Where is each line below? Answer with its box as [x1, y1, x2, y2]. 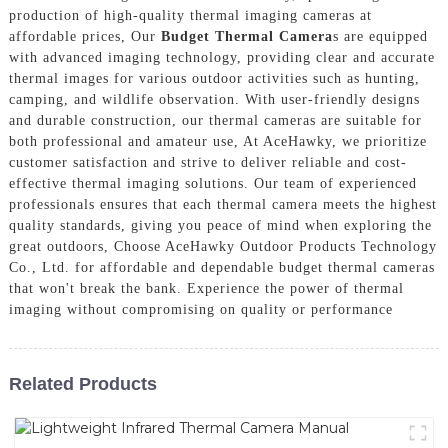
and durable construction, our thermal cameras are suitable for [8, 112, 422, 128]
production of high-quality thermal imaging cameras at [8, 7, 372, 23]
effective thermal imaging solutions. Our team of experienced [8, 175, 417, 191]
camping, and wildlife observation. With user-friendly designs [8, 91, 420, 107]
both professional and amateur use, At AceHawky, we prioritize [8, 133, 427, 149]
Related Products [8, 373, 157, 394]
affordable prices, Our [8, 28, 161, 44]
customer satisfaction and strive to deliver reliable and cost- [8, 154, 407, 170]
